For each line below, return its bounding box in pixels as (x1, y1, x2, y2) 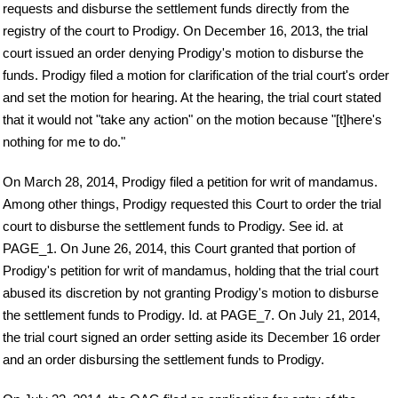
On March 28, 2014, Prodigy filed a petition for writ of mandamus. (3, 174, 378, 189)
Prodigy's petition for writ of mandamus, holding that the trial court (3, 263, 378, 278)
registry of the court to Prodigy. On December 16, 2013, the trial (3, 23, 368, 39)
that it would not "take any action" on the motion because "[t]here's (3, 112, 382, 128)
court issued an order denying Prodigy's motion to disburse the (3, 45, 363, 61)
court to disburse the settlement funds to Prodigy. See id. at (3, 219, 343, 234)
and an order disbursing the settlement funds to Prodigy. (3, 352, 324, 367)
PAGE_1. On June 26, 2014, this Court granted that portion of (3, 241, 355, 256)
